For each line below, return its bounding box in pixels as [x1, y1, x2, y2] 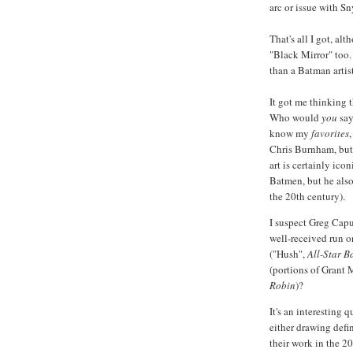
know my [269, 126, 311, 141]
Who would [269, 110, 321, 125]
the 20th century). [269, 189, 345, 204]
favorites [311, 126, 349, 141]
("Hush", [269, 247, 307, 262]
